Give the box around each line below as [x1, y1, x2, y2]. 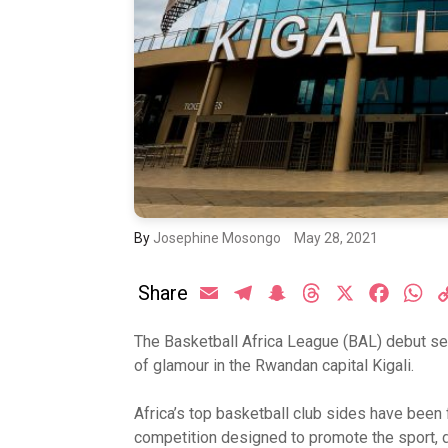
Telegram [256, 282, 322, 302]
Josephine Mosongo [153, 229, 282, 246]
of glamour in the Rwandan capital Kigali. [134, 355, 415, 375]
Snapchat [290, 282, 355, 302]
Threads [324, 282, 382, 302]
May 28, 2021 [294, 229, 379, 246]
